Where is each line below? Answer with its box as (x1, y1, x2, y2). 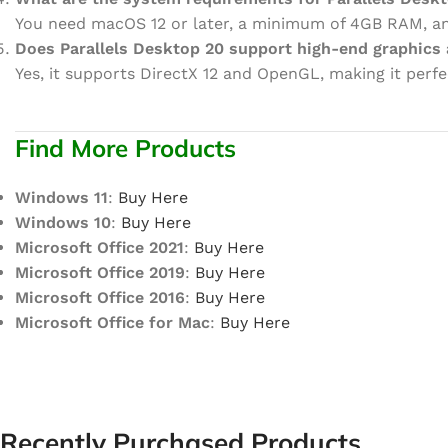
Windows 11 (15, 188, 108, 207)
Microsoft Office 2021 (15, 238, 184, 257)
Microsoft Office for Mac (15, 313, 210, 332)
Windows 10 (15, 213, 111, 232)
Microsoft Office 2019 (15, 263, 185, 282)
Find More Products (15, 133, 236, 163)
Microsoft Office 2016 (15, 288, 185, 307)
